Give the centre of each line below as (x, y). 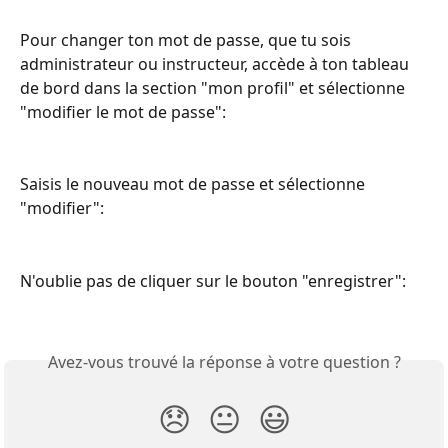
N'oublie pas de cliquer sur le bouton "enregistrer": (213, 280)
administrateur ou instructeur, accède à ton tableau (216, 64)
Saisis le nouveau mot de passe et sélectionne (194, 184)
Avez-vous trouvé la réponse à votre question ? (224, 362)
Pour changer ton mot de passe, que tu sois (187, 40)
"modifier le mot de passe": (123, 112)
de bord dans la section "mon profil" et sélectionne (214, 88)
